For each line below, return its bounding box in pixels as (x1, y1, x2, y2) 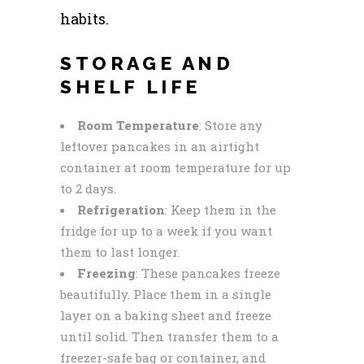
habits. (60, 8, 109, 28)
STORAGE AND (60, 51, 234, 74)
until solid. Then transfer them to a (60, 327, 279, 344)
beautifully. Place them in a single (60, 285, 271, 302)
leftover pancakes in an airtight (60, 137, 259, 154)
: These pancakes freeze (136, 264, 280, 281)
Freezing (77, 264, 136, 281)
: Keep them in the (165, 201, 276, 218)
